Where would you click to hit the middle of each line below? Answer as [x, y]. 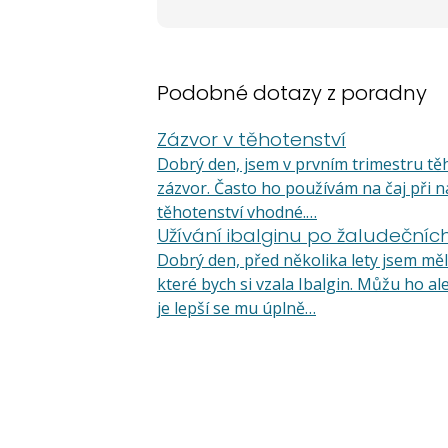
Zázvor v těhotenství [251, 139]
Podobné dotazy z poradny [292, 93]
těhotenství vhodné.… [237, 212]
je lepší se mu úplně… [236, 308]
